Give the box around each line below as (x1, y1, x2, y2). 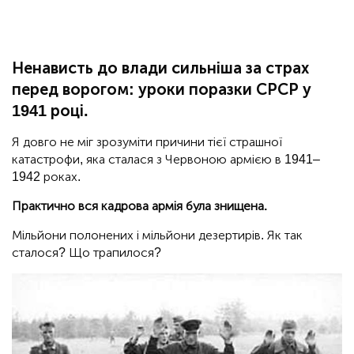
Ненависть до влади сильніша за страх (12, 58, 309, 78)
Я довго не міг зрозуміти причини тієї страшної (12, 134, 282, 150)
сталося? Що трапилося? (12, 245, 161, 261)
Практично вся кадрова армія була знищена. (12, 198, 267, 214)
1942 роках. (12, 169, 81, 185)
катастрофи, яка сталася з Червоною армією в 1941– (12, 152, 320, 168)
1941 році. (12, 101, 88, 121)
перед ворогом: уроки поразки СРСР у (12, 80, 311, 100)
